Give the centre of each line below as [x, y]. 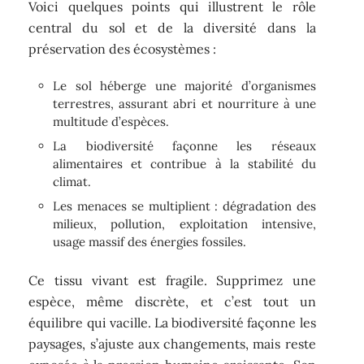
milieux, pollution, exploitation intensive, [184, 224]
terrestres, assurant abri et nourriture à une [184, 104]
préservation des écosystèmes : [123, 48]
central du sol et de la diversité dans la [172, 27]
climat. [72, 182]
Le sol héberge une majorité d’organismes [184, 86]
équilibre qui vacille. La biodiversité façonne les [172, 322]
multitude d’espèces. [111, 122]
